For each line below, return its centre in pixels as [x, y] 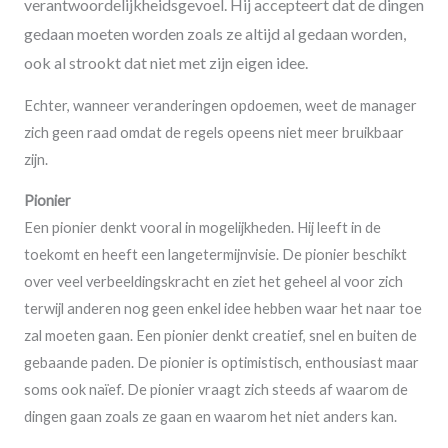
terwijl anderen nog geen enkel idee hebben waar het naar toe [223, 309]
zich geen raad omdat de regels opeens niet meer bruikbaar [214, 132]
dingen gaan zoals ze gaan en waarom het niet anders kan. [210, 417]
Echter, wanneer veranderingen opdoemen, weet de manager [220, 105]
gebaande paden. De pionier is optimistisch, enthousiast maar [221, 363]
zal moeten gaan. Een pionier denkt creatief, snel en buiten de [220, 336]
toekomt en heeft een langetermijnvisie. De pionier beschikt [215, 255]
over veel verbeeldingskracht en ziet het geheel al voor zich [213, 282]
